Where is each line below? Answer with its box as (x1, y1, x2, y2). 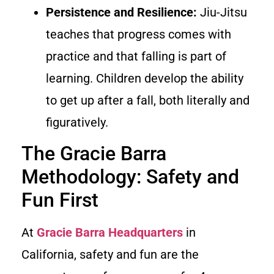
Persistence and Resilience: (46, 4, 197, 20)
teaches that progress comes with (46, 26, 231, 42)
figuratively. (46, 114, 108, 130)
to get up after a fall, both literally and (46, 92, 250, 108)
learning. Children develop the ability (46, 70, 243, 86)
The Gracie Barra (21, 142, 166, 166)
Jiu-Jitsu (197, 4, 247, 20)
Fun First (21, 188, 98, 212)
